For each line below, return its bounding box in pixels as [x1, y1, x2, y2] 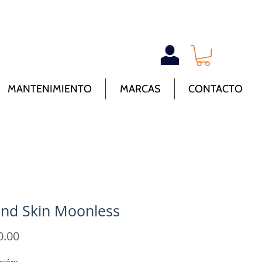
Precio [19, 227, 53, 244]
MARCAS [119, 82, 161, 96]
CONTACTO [188, 82, 243, 96]
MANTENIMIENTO [7, 82, 92, 96]
